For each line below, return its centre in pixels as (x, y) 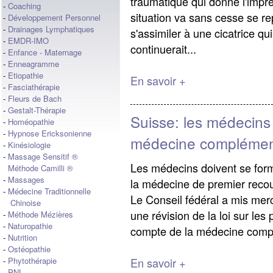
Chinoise (22, 203)
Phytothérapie (32, 261)
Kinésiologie (29, 145)
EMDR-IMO (28, 41)
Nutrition (23, 237)
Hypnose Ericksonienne (50, 133)
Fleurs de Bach (35, 98)
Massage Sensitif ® (43, 156)
